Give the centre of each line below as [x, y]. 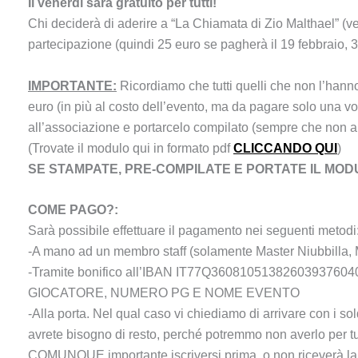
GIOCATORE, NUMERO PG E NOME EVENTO [164, 293]
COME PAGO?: [73, 210]
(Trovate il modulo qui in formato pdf [131, 148]
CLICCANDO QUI [285, 148]
